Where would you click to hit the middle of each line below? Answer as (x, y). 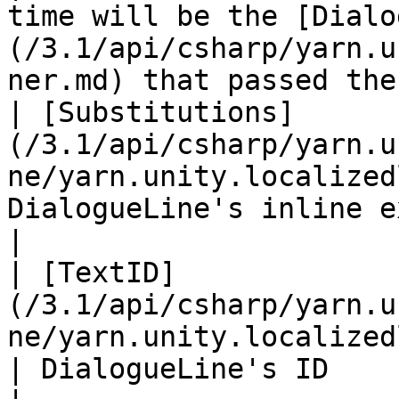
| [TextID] (92, 273)
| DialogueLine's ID (168, 369)
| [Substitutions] (151, 112)
